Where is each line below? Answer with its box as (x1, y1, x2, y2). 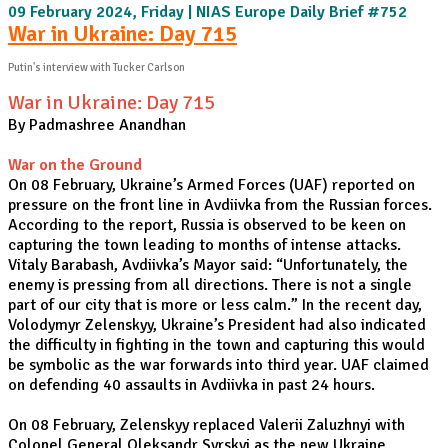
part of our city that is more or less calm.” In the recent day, (8, 295, 422, 315)
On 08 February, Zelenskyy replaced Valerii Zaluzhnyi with (8, 415, 405, 435)
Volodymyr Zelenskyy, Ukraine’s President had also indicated (8, 315, 426, 335)
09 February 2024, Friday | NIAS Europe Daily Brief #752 (8, 2, 407, 22)
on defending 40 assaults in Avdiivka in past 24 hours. (8, 375, 411, 395)
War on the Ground (8, 155, 142, 175)
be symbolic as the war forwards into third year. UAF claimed (8, 355, 429, 375)
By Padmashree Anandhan (8, 115, 186, 135)
